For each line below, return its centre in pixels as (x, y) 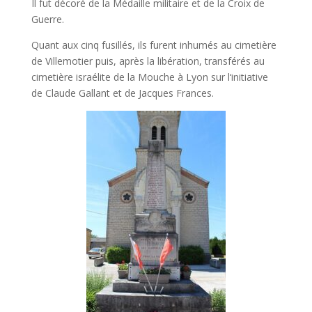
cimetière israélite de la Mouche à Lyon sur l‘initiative (149, 77)
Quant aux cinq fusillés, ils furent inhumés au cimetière (154, 45)
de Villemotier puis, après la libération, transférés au (148, 61)
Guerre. (47, 19)
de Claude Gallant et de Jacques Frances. (122, 93)
